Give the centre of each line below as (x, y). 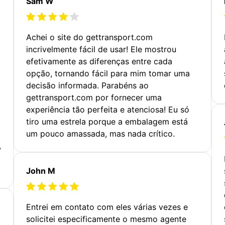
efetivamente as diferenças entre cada (99, 61)
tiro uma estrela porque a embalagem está (107, 121)
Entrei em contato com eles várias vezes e (107, 207)
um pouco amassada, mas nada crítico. (101, 133)
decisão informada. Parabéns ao (88, 85)
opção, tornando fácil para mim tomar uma (108, 73)
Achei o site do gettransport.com (90, 37)
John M (41, 171)
